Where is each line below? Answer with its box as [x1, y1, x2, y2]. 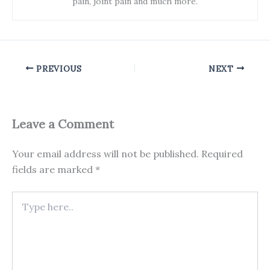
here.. [11, 204, 34, 215]
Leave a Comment [12, 116, 114, 132]
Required [201, 148, 243, 160]
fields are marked [12, 163, 95, 176]
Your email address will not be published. [12, 148, 199, 160]
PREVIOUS [33, 63, 82, 74]
